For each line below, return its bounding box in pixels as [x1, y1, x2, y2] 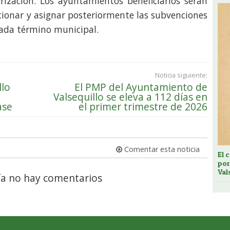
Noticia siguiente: [155, 70, 207, 80]
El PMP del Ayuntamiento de [74, 80, 207, 94]
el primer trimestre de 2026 [79, 100, 207, 114]
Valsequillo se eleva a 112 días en [53, 90, 207, 104]
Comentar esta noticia [122, 144, 200, 155]
